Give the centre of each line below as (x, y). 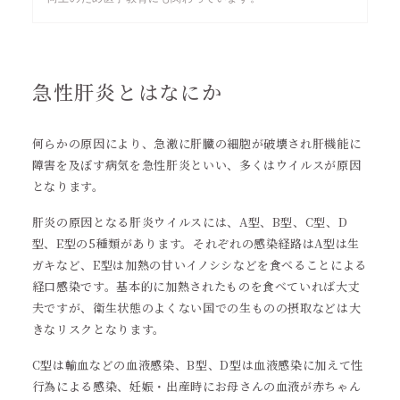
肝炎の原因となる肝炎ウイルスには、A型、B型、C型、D (190, 222)
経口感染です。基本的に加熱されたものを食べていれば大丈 (196, 286)
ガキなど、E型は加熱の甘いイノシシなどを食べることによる (200, 265)
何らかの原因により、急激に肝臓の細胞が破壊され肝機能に (196, 143)
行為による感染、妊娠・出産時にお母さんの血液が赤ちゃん (196, 386)
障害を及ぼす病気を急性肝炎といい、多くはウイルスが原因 (196, 165)
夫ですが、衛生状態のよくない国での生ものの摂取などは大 (196, 308)
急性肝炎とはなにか (127, 92)
